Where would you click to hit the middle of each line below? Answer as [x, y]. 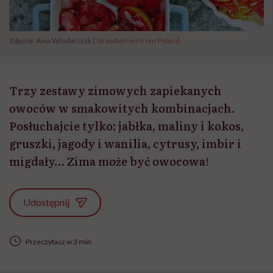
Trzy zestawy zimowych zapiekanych [115, 91]
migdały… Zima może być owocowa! [109, 161]
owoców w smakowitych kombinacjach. [122, 108]
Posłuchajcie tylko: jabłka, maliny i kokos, [126, 126]
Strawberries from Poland [138, 41]
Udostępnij [47, 202]
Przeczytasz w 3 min [58, 241]
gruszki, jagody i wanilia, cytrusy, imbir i [125, 144]
